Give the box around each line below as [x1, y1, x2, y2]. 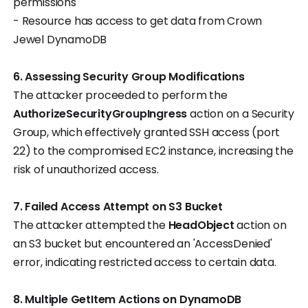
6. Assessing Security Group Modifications [13, 69, 245, 85]
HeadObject [168, 217, 234, 234]
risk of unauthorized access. [13, 162, 159, 178]
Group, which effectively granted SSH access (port [13, 124, 280, 141]
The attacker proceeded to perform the [13, 87, 228, 104]
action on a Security [187, 106, 295, 122]
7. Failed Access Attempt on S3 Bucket [13, 199, 223, 215]
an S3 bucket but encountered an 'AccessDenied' [13, 236, 272, 252]
